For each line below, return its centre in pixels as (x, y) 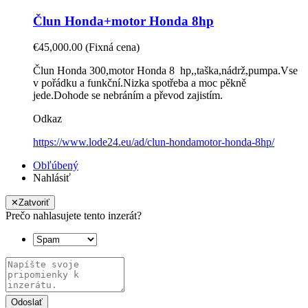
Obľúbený (56, 166)
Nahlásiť (52, 178)
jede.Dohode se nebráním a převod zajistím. (128, 96)
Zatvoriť (34, 203)
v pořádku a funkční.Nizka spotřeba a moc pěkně (140, 83)
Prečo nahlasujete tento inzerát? (74, 216)
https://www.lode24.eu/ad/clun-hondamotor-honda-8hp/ (154, 142)
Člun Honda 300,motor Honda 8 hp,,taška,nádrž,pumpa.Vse (165, 71)
